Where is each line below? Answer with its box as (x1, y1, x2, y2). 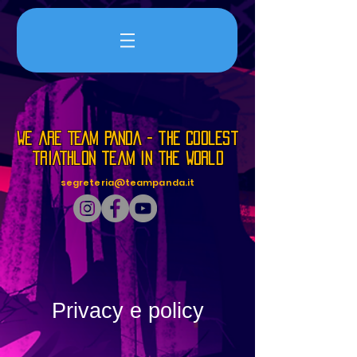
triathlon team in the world (32, 151, 223, 165)
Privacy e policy (51, 299, 204, 323)
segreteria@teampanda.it (60, 176, 195, 189)
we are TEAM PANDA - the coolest (17, 131, 238, 145)
